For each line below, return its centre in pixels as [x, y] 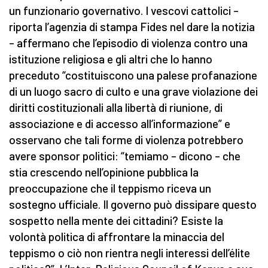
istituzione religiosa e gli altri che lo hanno [111, 59]
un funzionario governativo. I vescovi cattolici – [124, 11]
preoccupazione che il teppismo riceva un [110, 188]
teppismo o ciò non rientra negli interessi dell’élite [130, 253]
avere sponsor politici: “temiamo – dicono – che [125, 156]
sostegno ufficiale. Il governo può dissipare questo [133, 205]
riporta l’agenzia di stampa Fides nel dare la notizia [132, 27]
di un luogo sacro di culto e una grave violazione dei [133, 92]
